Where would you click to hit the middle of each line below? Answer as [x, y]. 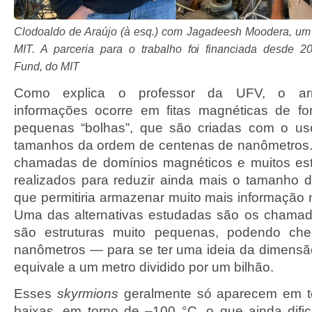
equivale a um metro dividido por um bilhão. [144, 267]
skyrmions [85, 294]
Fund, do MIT [47, 67]
